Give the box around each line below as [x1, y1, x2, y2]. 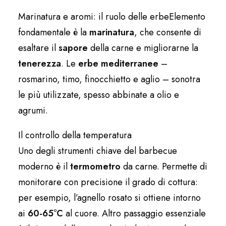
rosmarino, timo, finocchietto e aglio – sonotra [18, 73, 200, 86]
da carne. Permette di [121, 160, 207, 174]
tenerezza [18, 57, 61, 71]
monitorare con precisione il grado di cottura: [18, 176, 198, 189]
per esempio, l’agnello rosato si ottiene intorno [18, 191, 201, 205]
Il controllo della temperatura [18, 129, 132, 142]
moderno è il [18, 160, 70, 174]
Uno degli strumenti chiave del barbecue [18, 144, 177, 158]
